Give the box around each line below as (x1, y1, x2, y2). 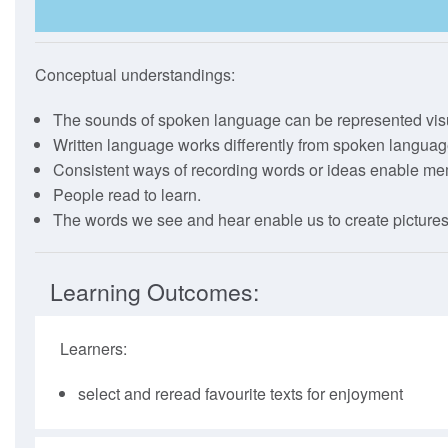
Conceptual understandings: (35, 63, 235, 87)
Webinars (316, 105, 384, 128)
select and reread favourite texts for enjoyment (77, 381, 403, 405)
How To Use (316, 53, 404, 76)
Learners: (60, 336, 127, 360)
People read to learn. (52, 183, 201, 207)
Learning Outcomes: (50, 274, 259, 308)
